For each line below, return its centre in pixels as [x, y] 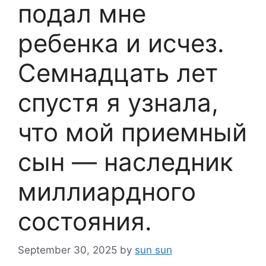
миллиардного [107, 191]
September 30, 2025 [67, 250]
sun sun [153, 250]
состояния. [85, 221]
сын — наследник [126, 161]
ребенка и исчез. [121, 43]
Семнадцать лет [118, 72]
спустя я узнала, [118, 102]
